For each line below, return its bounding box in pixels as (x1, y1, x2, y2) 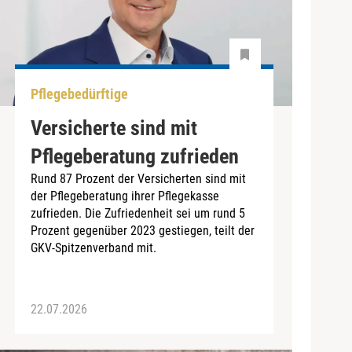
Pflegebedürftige (30, 86, 128, 103)
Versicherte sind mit (30, 115, 197, 140)
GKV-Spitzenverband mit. (30, 240, 156, 255)
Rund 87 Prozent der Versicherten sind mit (30, 170, 246, 186)
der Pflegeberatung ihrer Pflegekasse (30, 188, 219, 203)
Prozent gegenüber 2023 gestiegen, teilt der (30, 222, 255, 238)
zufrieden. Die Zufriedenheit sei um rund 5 (30, 205, 245, 221)
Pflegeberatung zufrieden (30, 144, 239, 168)
